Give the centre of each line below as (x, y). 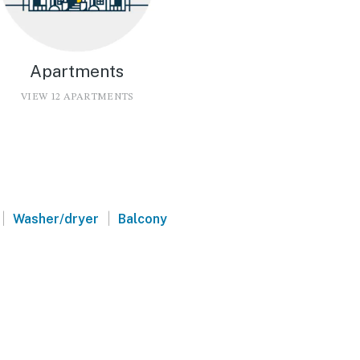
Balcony (143, 219)
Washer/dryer (56, 219)
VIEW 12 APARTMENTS (77, 97)
